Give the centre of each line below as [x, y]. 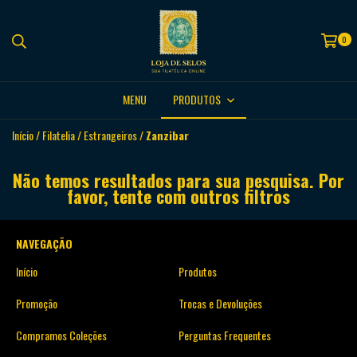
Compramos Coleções [61, 335]
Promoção [37, 303]
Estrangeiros [110, 135]
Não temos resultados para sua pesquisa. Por [178, 180]
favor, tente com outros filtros [178, 196]
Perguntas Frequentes [225, 335]
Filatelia [59, 135]
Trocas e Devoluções [220, 303]
